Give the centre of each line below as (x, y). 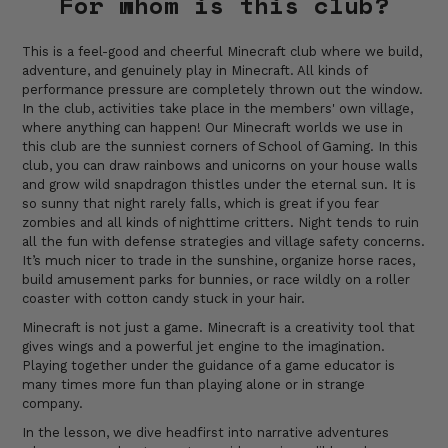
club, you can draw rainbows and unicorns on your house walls (220, 165)
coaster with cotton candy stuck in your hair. (164, 298)
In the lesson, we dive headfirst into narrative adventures (206, 432)
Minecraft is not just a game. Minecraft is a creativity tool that (219, 327)
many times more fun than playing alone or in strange (194, 384)
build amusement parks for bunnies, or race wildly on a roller (216, 279)
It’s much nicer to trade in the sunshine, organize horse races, (219, 260)
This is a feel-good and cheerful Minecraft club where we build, (222, 51)
